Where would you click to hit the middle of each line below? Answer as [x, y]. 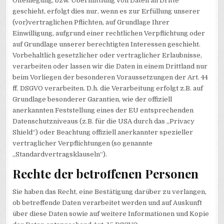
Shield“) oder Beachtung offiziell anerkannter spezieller [103, 132]
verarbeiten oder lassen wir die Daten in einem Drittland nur [110, 66]
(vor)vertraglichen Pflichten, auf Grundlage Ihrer [91, 22]
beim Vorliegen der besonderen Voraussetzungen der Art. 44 [110, 77]
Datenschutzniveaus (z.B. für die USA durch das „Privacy [104, 121]
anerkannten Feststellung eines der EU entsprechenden [103, 110]
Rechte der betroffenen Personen [106, 173]
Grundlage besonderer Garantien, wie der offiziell [92, 99]
